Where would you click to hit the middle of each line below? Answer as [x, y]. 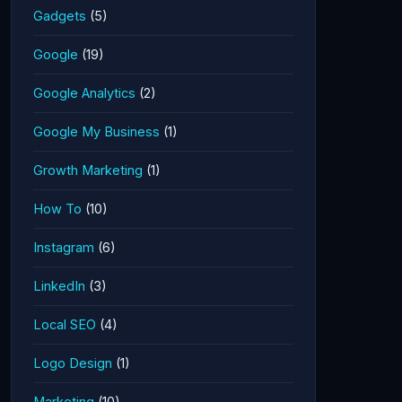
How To [57, 209]
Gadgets [60, 16]
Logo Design [73, 363]
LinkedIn [59, 286]
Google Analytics [84, 93]
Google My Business [96, 131]
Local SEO [65, 324]
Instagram [64, 247]
